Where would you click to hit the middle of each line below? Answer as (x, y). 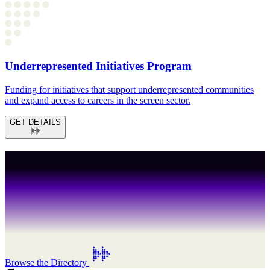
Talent (62, 178)
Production (116, 178)
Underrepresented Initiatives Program (98, 66)
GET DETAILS (35, 122)
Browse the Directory (46, 262)
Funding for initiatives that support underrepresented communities (129, 89)
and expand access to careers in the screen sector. (98, 100)
